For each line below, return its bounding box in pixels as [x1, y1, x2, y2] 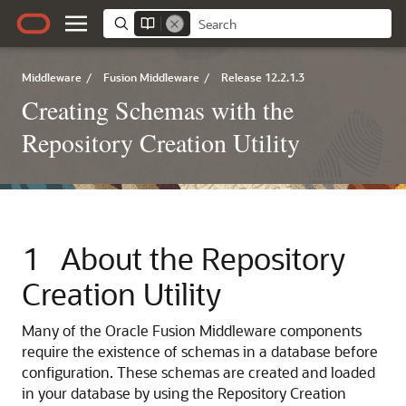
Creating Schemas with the [22, 92, 294, 127]
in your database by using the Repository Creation [22, 383, 346, 402]
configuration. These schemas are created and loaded [22, 362, 375, 382]
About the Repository [61, 238, 345, 277]
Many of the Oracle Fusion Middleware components [22, 321, 362, 340]
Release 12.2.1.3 [221, 70, 304, 84]
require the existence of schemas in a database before [22, 342, 378, 361]
